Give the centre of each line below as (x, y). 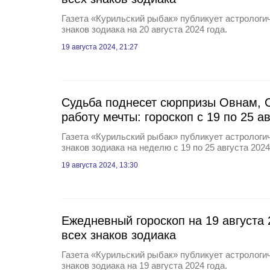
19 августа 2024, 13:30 (100, 165)
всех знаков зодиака (119, 235)
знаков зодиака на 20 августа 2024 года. (144, 29)
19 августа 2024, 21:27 (100, 47)
